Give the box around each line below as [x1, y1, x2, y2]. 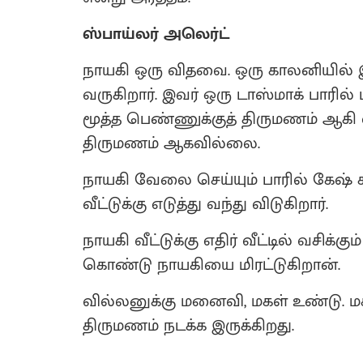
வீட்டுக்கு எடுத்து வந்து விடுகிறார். [83, 190, 328, 218]
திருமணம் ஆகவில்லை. [83, 130, 260, 157]
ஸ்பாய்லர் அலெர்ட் [83, 20, 229, 48]
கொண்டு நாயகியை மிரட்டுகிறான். [83, 251, 340, 279]
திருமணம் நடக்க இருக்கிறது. [83, 312, 294, 340]
